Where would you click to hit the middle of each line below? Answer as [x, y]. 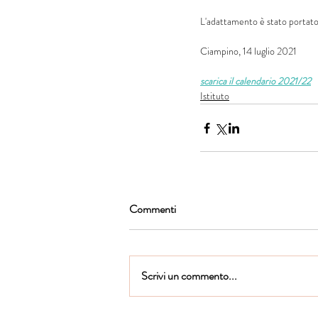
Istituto [215, 96]
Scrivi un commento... [189, 276]
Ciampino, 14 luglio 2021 [248, 51]
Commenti [153, 209]
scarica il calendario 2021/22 [256, 81]
